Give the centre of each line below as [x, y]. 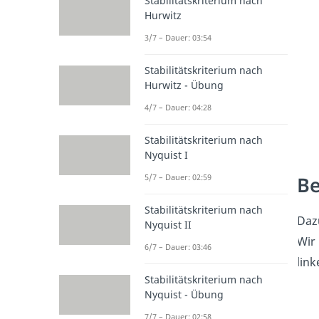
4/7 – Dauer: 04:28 [178, 107]
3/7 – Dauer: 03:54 [178, 37]
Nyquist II [168, 224]
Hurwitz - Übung [184, 85]
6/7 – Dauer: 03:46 [178, 246]
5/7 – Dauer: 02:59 [178, 177]
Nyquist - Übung [184, 294]
